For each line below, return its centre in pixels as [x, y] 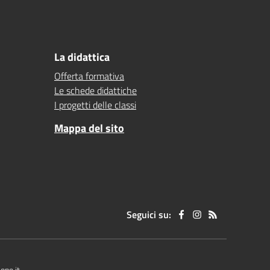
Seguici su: [149, 215]
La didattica [82, 57]
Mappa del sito [89, 128]
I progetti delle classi [95, 105]
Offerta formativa [89, 76]
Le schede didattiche [96, 90]
